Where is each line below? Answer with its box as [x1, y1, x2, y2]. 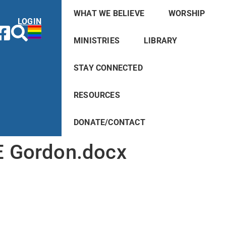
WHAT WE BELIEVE [73, 9, 144, 18]
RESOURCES [73, 90, 120, 100]
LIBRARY [143, 36, 178, 45]
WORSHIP [168, 9, 205, 18]
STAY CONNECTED [73, 63, 143, 73]
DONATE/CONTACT [73, 118, 145, 127]
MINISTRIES [73, 36, 120, 45]
